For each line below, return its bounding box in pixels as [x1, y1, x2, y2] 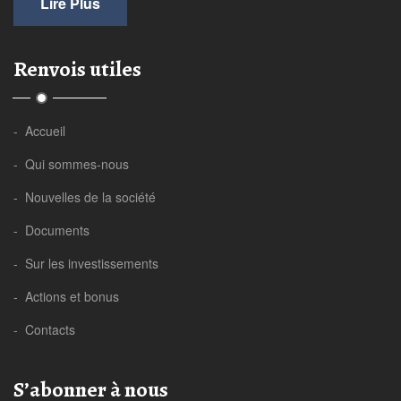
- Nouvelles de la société [13, 188, 156, 207]
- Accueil [13, 122, 65, 141]
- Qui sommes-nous [13, 155, 129, 174]
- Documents [13, 221, 90, 240]
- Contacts [13, 320, 75, 339]
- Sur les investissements [13, 254, 158, 273]
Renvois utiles [13, 55, 141, 84]
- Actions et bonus [13, 287, 119, 306]
